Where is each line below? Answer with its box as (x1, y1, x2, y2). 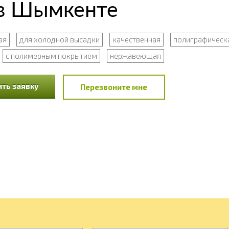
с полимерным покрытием (5, 51, 97, 60)
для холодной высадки (19, 35, 100, 44)
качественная (112, 35, 161, 44)
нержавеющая (109, 51, 161, 60)
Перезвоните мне (80, 82, 147, 91)
